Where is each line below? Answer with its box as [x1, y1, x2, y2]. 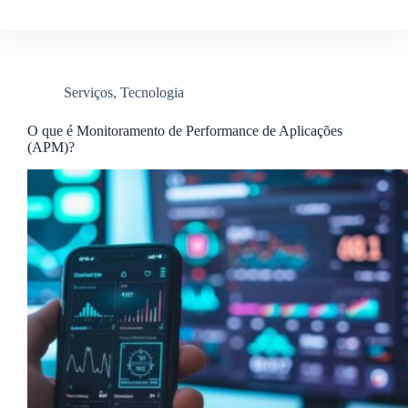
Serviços [64, 85, 113, 101]
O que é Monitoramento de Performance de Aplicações [27, 123, 342, 139]
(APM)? [27, 139, 75, 156]
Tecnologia [120, 85, 184, 101]
